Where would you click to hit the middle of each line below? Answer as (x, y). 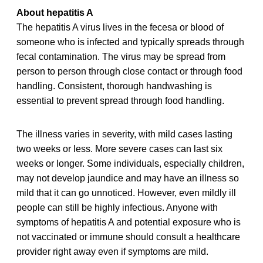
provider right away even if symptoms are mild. (112, 251)
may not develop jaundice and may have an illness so (128, 178)
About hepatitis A (55, 12)
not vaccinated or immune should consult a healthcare (128, 237)
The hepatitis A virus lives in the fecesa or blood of (120, 27)
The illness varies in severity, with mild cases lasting (124, 134)
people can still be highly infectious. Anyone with (117, 207)
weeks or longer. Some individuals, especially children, (130, 163)
